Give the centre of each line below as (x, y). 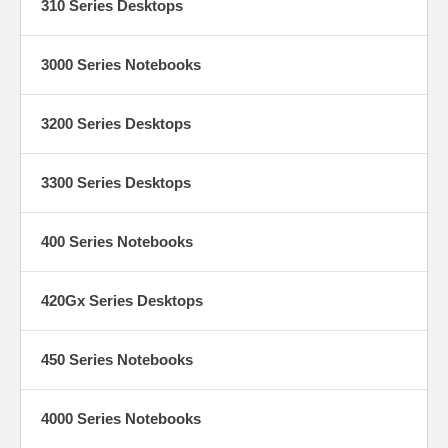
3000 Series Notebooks (121, 64)
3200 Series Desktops (116, 123)
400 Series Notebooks (117, 241)
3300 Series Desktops (116, 182)
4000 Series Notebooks (121, 418)
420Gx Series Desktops (122, 300)
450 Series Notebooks (117, 359)
